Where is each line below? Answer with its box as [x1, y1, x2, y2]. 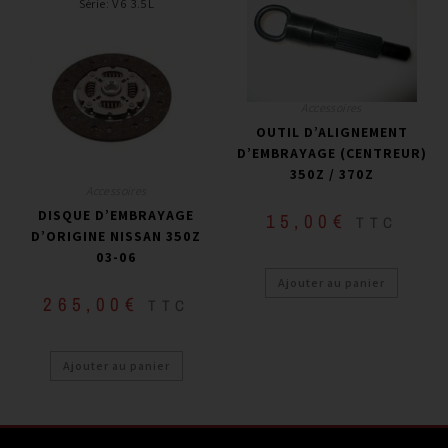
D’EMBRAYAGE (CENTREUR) [236, 144, 427, 163]
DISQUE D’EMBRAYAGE [38, 206, 195, 225]
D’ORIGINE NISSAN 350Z [31, 227, 202, 246]
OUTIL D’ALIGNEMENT [255, 123, 408, 142]
